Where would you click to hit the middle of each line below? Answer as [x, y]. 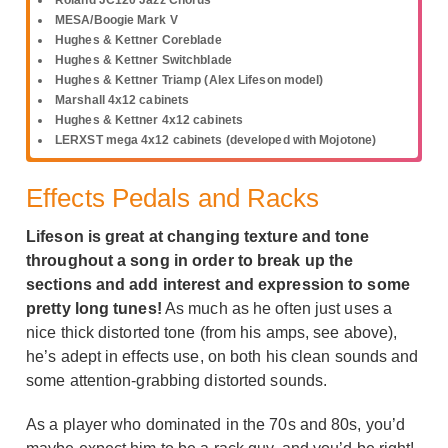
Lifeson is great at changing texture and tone [198, 236]
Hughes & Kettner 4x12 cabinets [149, 119]
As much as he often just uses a [277, 308]
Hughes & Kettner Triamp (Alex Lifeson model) [189, 79]
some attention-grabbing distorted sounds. [177, 380]
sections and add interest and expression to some [218, 284]
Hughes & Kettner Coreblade [138, 39]
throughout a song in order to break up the [190, 260]
